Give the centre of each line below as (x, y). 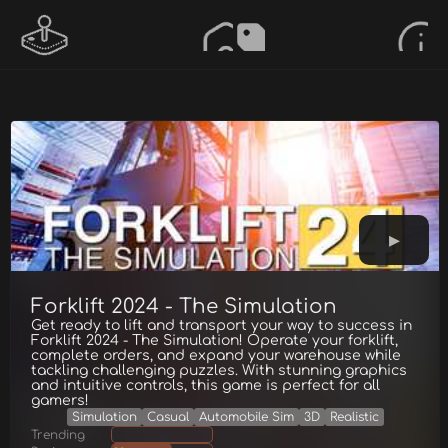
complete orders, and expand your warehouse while (216, 355)
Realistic (354, 417)
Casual (167, 417)
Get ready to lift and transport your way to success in (221, 325)
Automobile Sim (246, 417)
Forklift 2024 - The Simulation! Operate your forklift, (214, 340)
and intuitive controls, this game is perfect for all (205, 385)
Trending (58, 434)
